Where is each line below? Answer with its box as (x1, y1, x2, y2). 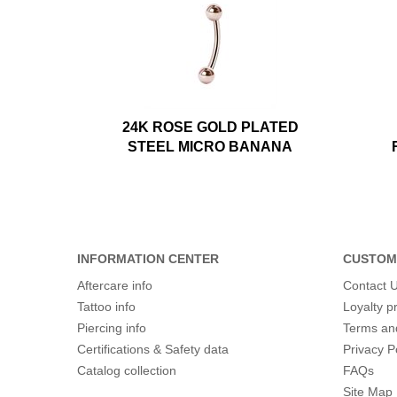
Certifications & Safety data (77, 341, 229, 356)
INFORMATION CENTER (77, 251, 219, 266)
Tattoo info (77, 299, 136, 314)
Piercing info (77, 320, 146, 335)
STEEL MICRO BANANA (128, 138, 293, 154)
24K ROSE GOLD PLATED (121, 119, 299, 135)
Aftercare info (77, 277, 152, 292)
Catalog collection (77, 362, 176, 378)
